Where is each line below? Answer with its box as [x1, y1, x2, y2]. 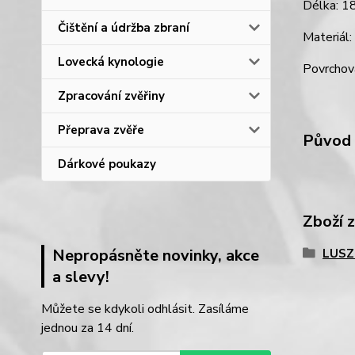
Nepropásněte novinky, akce [52, 245, 259, 266]
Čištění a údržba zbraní [58, 20, 189, 36]
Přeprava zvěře [58, 122, 144, 138]
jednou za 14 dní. [41, 319, 134, 337]
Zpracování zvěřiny [58, 88, 165, 104]
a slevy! [52, 266, 109, 288]
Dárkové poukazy [58, 156, 156, 172]
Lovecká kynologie [58, 54, 164, 70]
